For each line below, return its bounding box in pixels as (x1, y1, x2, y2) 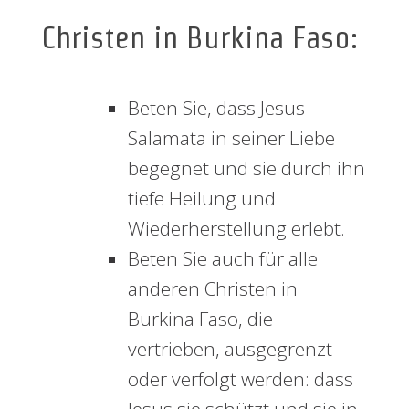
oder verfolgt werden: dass (127, 366, 353, 392)
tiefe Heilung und (127, 185, 276, 211)
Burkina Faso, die (127, 306, 273, 331)
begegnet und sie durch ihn (127, 155, 365, 181)
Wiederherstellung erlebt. (127, 215, 345, 241)
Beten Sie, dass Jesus (127, 95, 305, 121)
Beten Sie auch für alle (127, 246, 318, 271)
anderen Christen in (127, 276, 298, 301)
